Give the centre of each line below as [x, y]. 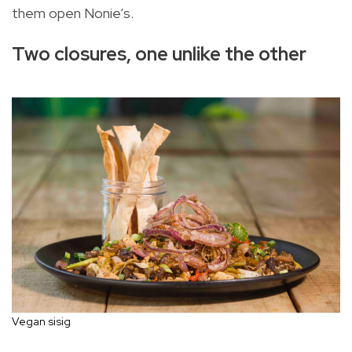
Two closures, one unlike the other [159, 54]
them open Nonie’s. [73, 13]
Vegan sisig [41, 321]
